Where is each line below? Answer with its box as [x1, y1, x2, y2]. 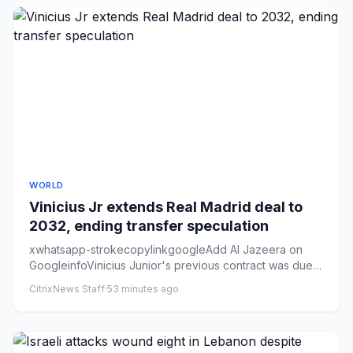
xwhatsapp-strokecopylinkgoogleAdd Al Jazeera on [29, 243, 303, 256]
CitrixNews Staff [29, 283, 105, 295]
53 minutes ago [107, 283, 179, 295]
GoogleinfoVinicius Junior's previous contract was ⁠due [29, 258, 313, 272]
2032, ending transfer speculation [29, 217, 269, 234]
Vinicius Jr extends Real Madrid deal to [29, 199, 303, 215]
